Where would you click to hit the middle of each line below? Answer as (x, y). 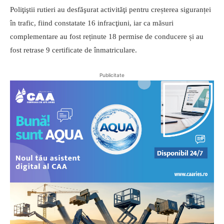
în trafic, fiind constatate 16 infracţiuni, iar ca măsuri (92, 23)
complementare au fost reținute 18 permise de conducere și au (107, 36)
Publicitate (112, 75)
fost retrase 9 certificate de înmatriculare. (73, 50)
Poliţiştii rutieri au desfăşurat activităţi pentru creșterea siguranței (110, 9)
